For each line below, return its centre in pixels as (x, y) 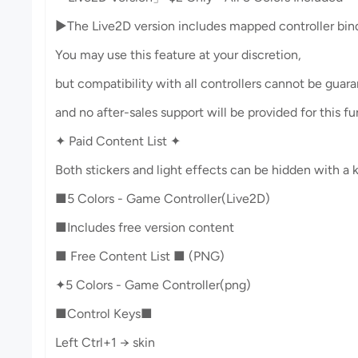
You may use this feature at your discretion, (178, 55)
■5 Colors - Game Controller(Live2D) (163, 199)
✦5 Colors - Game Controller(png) (153, 285)
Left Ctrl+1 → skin (105, 342)
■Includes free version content (145, 227)
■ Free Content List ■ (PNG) (140, 256)
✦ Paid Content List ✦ (118, 141)
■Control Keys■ (105, 314)
